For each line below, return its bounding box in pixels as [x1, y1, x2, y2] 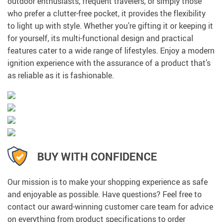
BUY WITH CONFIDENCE [37, 149, 157, 164]
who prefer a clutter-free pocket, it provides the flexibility [7, 8, 206, 19]
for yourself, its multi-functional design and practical [7, 33, 193, 44]
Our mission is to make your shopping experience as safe [7, 176, 208, 188]
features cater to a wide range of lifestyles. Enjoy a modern [7, 45, 215, 56]
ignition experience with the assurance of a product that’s [7, 57, 211, 69]
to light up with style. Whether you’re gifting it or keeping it [7, 20, 213, 32]
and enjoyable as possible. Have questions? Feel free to [7, 189, 202, 200]
